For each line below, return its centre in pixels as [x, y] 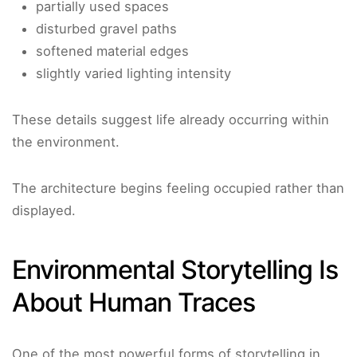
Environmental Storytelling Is [175, 270]
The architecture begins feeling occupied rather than [178, 188]
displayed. [44, 211]
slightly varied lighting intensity [133, 74]
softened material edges [112, 51]
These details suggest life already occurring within [171, 120]
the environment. [66, 142]
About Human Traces [133, 303]
